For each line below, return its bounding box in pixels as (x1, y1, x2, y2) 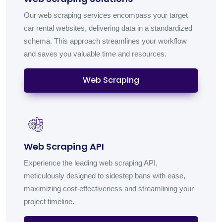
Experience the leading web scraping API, (24, 158, 158, 167)
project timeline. (24, 197, 74, 206)
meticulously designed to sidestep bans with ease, (24, 171, 185, 180)
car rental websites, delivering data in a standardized (24, 23, 192, 32)
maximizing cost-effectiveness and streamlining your (24, 184, 194, 193)
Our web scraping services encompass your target (24, 10, 188, 19)
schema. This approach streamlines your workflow (24, 36, 187, 45)
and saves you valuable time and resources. (24, 49, 166, 58)
